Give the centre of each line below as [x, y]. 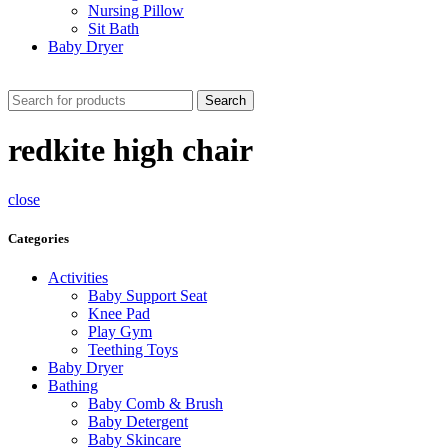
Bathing [73, 386]
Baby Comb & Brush [155, 404]
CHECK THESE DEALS [96, 80]
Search [225, 100]
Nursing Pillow [136, 10]
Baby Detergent [138, 422]
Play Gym [120, 332]
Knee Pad [119, 314]
